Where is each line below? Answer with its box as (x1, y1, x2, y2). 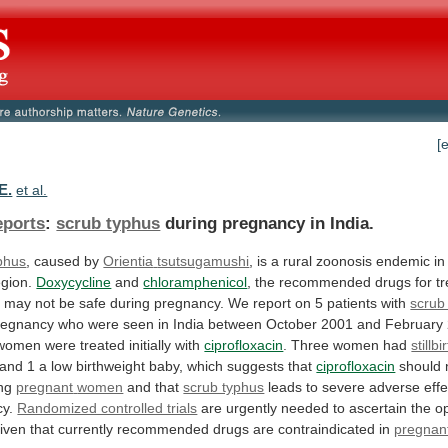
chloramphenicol (143, 273, 248, 290)
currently (58, 420, 114, 437)
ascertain (349, 399, 408, 416)
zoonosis (316, 252, 373, 269)
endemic (376, 252, 431, 269)
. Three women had (283, 336, 412, 353)
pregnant (16, 378, 74, 395)
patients (327, 294, 378, 311)
